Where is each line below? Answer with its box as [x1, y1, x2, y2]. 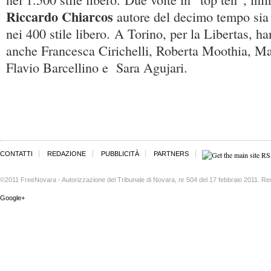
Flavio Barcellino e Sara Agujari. [6, 59, 188, 76]
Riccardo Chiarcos [6, 7, 117, 27]
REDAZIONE [47, 149, 87, 157]
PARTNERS [154, 149, 189, 157]
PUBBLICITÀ [101, 149, 139, 157]
